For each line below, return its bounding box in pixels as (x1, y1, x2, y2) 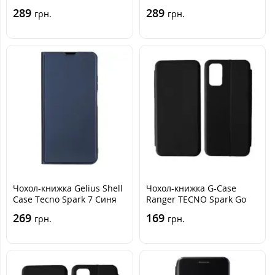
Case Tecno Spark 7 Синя (13, 193, 117, 205)
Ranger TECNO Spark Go (145, 193, 246, 205)
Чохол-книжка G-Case (145, 182, 236, 194)
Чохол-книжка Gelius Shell (13, 182, 123, 194)
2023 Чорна (145, 204, 195, 216)
